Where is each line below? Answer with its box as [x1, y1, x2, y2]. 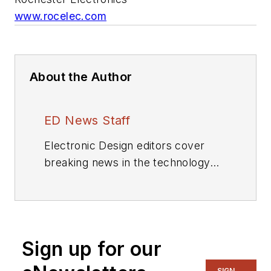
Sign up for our [22, 237, 162, 261]
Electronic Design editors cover [44, 139, 205, 152]
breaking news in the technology [44, 155, 211, 169]
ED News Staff [44, 113, 131, 128]
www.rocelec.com [15, 9, 106, 22]
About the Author [30, 69, 132, 84]
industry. [44, 172, 88, 186]
